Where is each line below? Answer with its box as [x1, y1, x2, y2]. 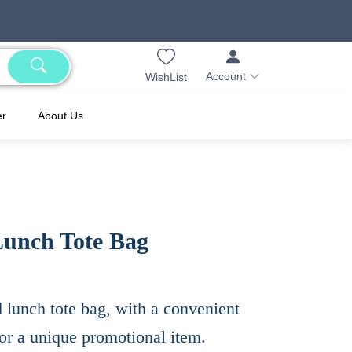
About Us [38, 109, 83, 123]
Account [206, 70, 249, 83]
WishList [145, 70, 187, 83]
